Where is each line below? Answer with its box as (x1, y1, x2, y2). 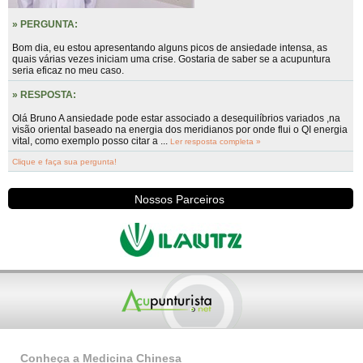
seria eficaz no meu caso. (12, 65, 124, 76)
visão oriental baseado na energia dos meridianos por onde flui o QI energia (12, 124, 348, 135)
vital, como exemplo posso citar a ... (12, 135, 170, 147)
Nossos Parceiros (134, 193, 224, 206)
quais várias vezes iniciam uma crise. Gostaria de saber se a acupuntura (12, 53, 331, 65)
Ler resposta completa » (170, 137, 261, 146)
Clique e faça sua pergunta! (12, 157, 117, 166)
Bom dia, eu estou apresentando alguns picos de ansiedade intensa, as (12, 42, 327, 53)
